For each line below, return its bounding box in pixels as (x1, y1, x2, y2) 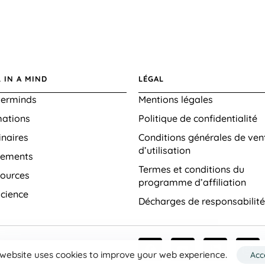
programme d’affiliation (138, 176, 246, 189)
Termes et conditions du (138, 163, 244, 176)
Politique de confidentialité (138, 112, 257, 125)
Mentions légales (138, 93, 213, 106)
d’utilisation (138, 144, 190, 157)
